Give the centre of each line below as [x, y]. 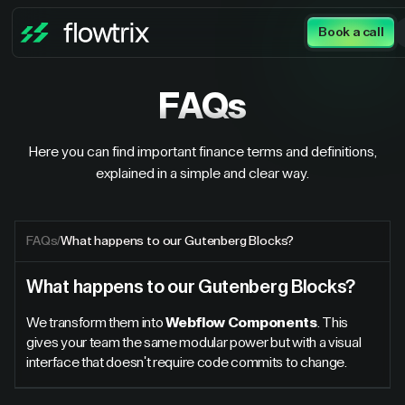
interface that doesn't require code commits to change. [187, 363]
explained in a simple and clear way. [202, 174]
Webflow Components [241, 323]
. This [332, 323]
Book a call [351, 33]
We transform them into [96, 323]
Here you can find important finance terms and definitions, [202, 152]
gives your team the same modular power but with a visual [194, 343]
